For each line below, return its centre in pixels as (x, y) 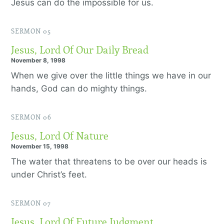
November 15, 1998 (40, 146)
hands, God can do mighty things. (79, 88)
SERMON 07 (31, 203)
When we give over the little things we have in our (111, 75)
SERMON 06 (31, 117)
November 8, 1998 (38, 60)
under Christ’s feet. (50, 174)
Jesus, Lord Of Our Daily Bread (80, 50)
